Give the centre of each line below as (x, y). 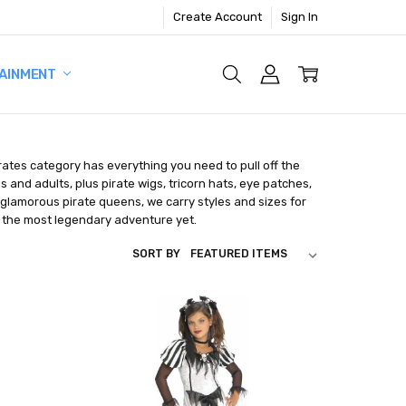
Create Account (218, 16)
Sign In (300, 16)
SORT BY (156, 254)
